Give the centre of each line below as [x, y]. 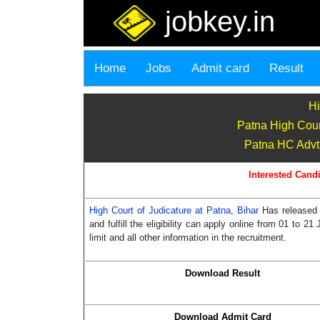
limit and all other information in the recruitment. [188, 238]
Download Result [222, 274]
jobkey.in [216, 21]
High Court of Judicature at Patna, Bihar [176, 211]
